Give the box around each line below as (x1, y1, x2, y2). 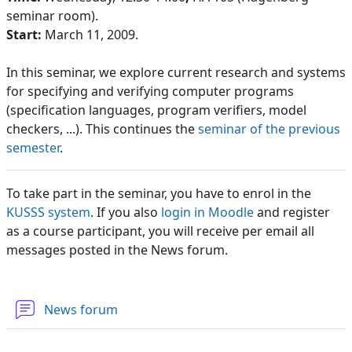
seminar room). (6, 6, 98, 24)
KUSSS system (6, 203, 90, 221)
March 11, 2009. (45, 25, 138, 43)
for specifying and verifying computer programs (6, 82, 294, 100)
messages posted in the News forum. (6, 240, 228, 258)
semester (6, 138, 60, 156)
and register (254, 203, 330, 221)
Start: (6, 25, 45, 43)
